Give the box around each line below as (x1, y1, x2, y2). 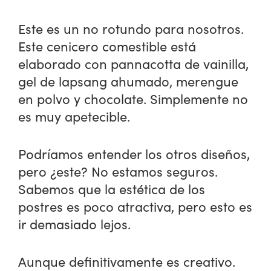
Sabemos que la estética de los (18, 180, 206, 198)
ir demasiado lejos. (18, 215, 131, 233)
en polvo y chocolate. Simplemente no (18, 90, 249, 108)
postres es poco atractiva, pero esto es (18, 197, 253, 216)
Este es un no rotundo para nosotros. (18, 19, 244, 38)
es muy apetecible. (18, 107, 131, 126)
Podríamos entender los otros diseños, (18, 145, 250, 163)
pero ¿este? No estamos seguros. (18, 162, 218, 181)
